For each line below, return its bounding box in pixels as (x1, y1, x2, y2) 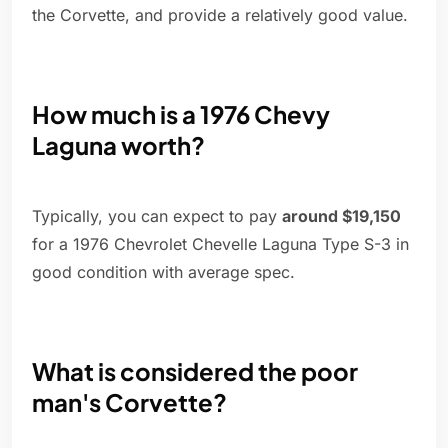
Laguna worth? (32, 130, 205, 161)
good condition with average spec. (32, 262, 295, 283)
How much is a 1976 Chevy (32, 99, 330, 130)
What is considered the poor (32, 356, 358, 387)
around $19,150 (282, 206, 401, 227)
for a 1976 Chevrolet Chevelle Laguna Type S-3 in (32, 234, 409, 255)
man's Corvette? (32, 387, 227, 418)
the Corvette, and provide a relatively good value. (32, 5, 408, 26)
